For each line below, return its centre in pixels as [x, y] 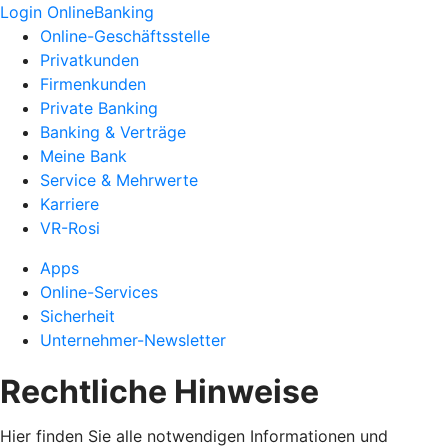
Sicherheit [77, 316]
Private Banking [99, 108]
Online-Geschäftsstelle [125, 36]
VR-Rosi [70, 228]
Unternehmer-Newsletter [133, 340]
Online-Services [99, 292]
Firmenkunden [93, 84]
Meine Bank [83, 156]
